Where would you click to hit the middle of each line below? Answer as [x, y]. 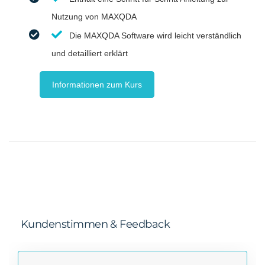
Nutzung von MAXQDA [94, 16]
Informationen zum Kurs [97, 84]
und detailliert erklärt [90, 53]
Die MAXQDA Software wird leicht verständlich [155, 35]
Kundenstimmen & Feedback [96, 224]
